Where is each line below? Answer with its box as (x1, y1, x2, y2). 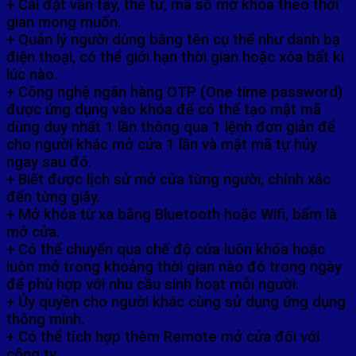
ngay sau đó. (6, 153, 92, 172)
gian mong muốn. (6, 14, 122, 32)
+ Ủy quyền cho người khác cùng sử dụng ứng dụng (6, 293, 346, 311)
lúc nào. (6, 66, 58, 84)
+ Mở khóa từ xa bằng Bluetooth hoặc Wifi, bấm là (6, 206, 337, 224)
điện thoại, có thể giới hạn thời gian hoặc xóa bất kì (6, 48, 345, 67)
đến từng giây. (6, 188, 101, 207)
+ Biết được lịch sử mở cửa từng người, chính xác (6, 171, 331, 189)
